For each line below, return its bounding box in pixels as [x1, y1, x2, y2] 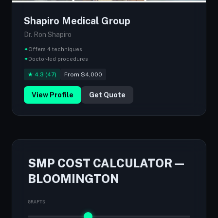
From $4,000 [64, 71, 102, 78]
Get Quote [89, 91, 126, 99]
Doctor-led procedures [28, 56, 88, 62]
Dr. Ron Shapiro [24, 31, 72, 38]
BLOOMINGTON [28, 172, 119, 185]
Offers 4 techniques [28, 46, 82, 52]
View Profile [32, 91, 73, 99]
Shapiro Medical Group [24, 15, 130, 27]
